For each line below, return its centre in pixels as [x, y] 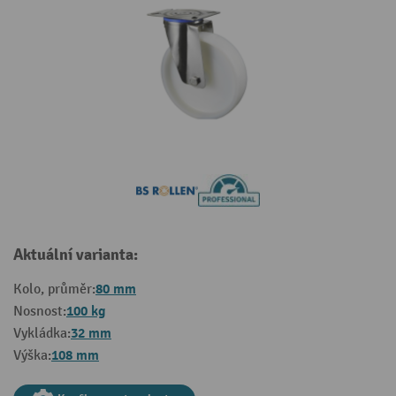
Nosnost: [40, 312]
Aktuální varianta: [76, 255]
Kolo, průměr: [54, 290]
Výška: [32, 356]
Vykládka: [42, 334]
